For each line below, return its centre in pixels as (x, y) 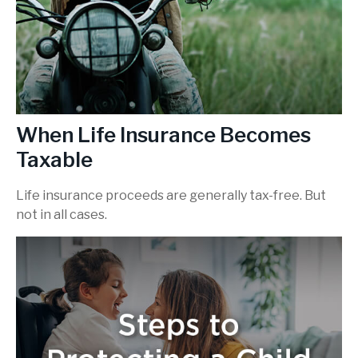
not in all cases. (62, 215)
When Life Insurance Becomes (163, 134)
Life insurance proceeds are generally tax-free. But (171, 196)
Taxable (54, 159)
